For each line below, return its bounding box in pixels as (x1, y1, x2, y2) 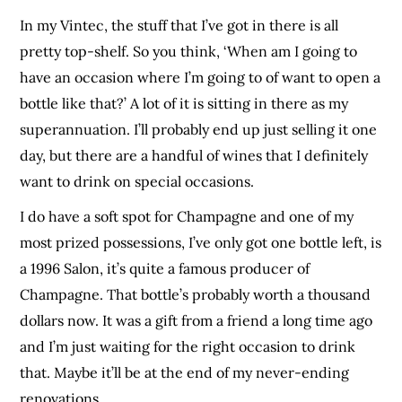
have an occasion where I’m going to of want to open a (20, 68, 381, 87)
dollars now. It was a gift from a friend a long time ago (20, 311, 373, 330)
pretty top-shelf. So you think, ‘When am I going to (20, 42, 358, 61)
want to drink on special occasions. (20, 172, 255, 191)
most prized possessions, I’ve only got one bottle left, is (20, 233, 382, 252)
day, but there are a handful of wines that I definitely (20, 146, 369, 165)
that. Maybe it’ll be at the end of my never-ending (20, 363, 350, 382)
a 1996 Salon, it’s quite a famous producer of (20, 259, 310, 278)
